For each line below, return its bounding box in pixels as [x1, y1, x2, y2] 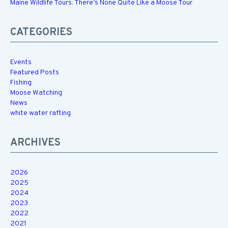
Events [10, 58, 32, 67]
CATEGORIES [10, 26, 72, 39]
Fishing [10, 78, 32, 87]
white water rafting [10, 109, 71, 118]
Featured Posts [10, 68, 59, 77]
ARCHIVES [10, 136, 61, 150]
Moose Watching [10, 89, 62, 97]
